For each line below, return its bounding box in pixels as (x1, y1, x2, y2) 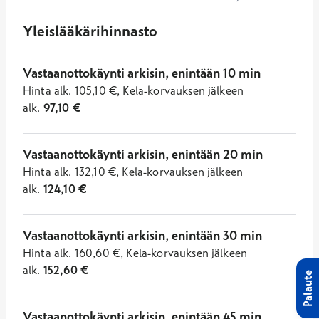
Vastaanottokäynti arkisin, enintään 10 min (23, 65, 261, 81)
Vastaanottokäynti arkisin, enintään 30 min (23, 227, 262, 244)
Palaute (300, 269, 315, 307)
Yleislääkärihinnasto (23, 21, 157, 40)
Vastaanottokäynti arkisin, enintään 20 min (23, 146, 263, 162)
